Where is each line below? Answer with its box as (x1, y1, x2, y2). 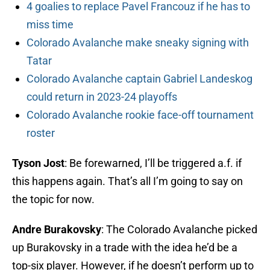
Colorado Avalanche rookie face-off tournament (27, 108, 254, 122)
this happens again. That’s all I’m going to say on (12, 175, 243, 188)
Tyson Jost (12, 157, 64, 170)
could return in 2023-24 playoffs (27, 90, 177, 104)
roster (27, 127, 55, 140)
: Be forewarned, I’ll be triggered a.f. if (64, 157, 242, 170)
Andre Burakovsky (12, 223, 101, 236)
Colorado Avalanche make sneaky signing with (27, 36, 249, 49)
